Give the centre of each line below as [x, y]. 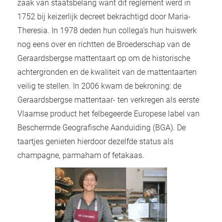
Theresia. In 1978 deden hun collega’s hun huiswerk [107, 31]
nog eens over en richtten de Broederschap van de [104, 45]
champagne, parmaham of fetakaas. [81, 156]
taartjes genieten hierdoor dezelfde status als [95, 142]
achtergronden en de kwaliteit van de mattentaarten [107, 72]
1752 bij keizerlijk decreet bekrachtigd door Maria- [104, 17]
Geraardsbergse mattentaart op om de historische [104, 58]
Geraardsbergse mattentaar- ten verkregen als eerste [108, 100]
